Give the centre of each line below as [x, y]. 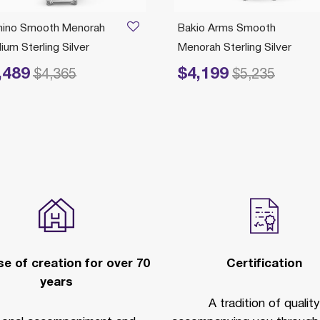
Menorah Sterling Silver [235, 48]
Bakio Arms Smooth [227, 29]
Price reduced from [213, 74]
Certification [264, 264]
